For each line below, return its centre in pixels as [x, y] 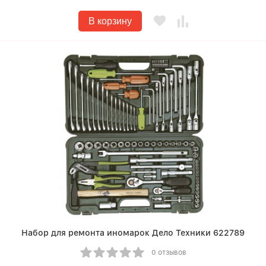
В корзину [110, 21]
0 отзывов [169, 253]
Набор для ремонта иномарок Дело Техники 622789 [133, 233]
